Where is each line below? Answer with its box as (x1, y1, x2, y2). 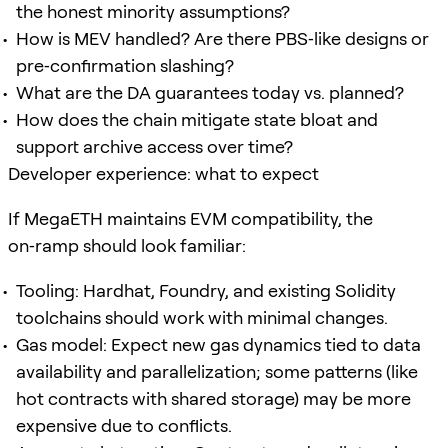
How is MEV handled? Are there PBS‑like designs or (16, 27, 429, 49)
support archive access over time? (16, 135, 293, 157)
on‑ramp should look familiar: (8, 234, 246, 256)
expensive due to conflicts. (16, 414, 232, 436)
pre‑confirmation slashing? (16, 54, 234, 76)
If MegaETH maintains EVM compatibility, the (8, 207, 373, 229)
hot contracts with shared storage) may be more (16, 387, 411, 409)
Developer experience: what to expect (8, 162, 319, 184)
